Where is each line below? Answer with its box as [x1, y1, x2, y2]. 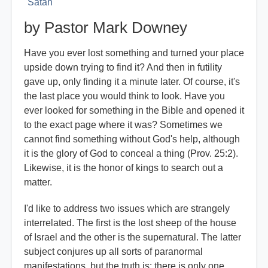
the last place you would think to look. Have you [24, 91, 225, 102]
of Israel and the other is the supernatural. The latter [24, 232, 241, 243]
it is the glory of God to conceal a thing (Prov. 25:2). [24, 148, 238, 159]
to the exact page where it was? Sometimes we [24, 120, 223, 130]
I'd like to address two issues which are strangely [24, 203, 230, 214]
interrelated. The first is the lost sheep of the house [24, 218, 236, 229]
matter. [24, 177, 52, 188]
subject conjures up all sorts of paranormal [24, 246, 203, 257]
